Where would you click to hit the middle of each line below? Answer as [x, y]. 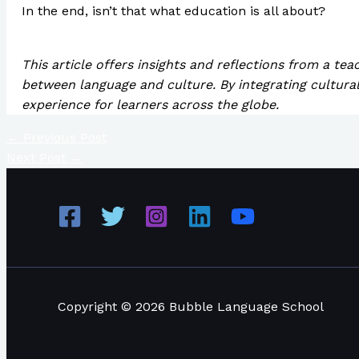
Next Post [38, 158]
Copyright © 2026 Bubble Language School [191, 307]
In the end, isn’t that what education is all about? [173, 11]
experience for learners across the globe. [150, 105]
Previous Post [63, 138]
